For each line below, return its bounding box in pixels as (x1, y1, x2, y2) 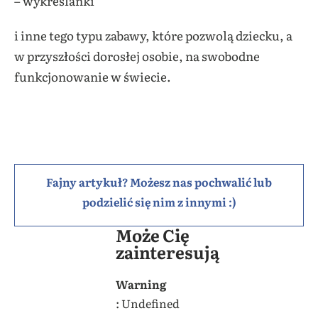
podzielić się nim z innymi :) (82, 193, 236, 211)
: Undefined (115, 295, 180, 312)
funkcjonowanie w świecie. (14, 67, 171, 86)
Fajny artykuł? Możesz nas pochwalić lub (46, 173, 272, 191)
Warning (115, 275, 167, 293)
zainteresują (115, 239, 219, 265)
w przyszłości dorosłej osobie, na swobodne (14, 47, 260, 65)
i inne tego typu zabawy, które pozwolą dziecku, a (14, 26, 292, 45)
